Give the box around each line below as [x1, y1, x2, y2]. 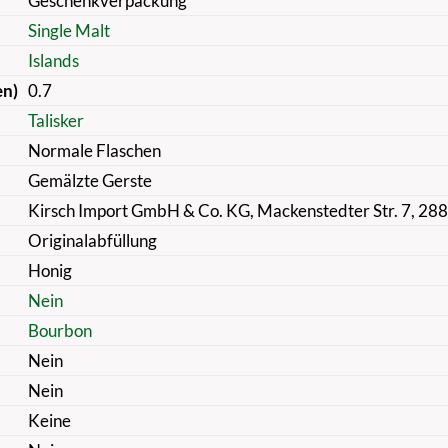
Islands [27, 49, 79, 71]
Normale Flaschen [27, 139, 161, 161]
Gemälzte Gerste [27, 169, 152, 191]
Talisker [27, 109, 84, 131]
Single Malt [27, 19, 110, 41]
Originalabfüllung [27, 229, 157, 251]
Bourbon [27, 319, 92, 341]
